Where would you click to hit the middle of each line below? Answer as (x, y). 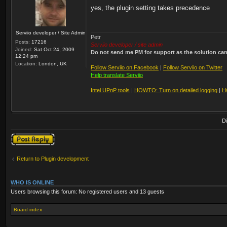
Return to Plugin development (53, 159)
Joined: (24, 49)
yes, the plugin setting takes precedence (150, 8)
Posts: (23, 42)
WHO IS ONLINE (32, 182)
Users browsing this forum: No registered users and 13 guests (87, 191)
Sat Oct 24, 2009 (53, 49)
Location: (26, 64)
